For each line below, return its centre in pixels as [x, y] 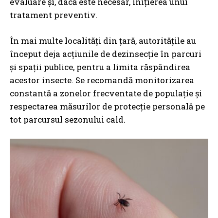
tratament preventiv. [54, 15]
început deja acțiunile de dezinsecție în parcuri [106, 54]
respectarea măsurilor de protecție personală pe [107, 106]
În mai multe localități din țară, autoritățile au [103, 40]
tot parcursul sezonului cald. [68, 119]
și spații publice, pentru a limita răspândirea [100, 67]
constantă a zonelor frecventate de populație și [106, 93]
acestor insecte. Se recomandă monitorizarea [102, 80]
